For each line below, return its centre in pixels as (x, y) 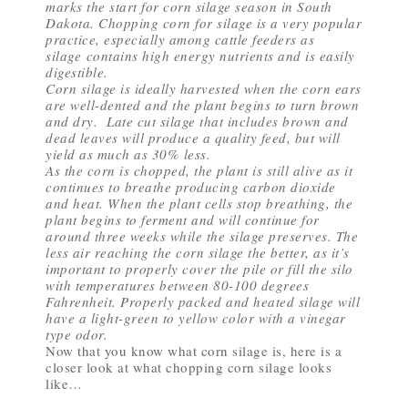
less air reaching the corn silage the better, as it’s (198, 252)
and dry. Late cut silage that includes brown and (197, 121)
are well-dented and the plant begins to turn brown (202, 105)
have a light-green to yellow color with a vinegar (196, 318)
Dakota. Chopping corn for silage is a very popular (204, 23)
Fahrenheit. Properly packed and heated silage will (203, 301)
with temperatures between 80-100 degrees (177, 285)
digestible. (77, 72)
